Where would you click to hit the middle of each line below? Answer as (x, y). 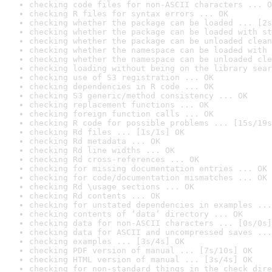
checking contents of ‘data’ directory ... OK (136, 214)
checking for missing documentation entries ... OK (148, 168)
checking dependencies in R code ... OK (121, 87)
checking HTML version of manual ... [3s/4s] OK (141, 260)
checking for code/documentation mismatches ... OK (148, 178)
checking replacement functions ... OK (119, 105)
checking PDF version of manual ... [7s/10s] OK (141, 250)
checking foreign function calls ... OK (121, 114)
